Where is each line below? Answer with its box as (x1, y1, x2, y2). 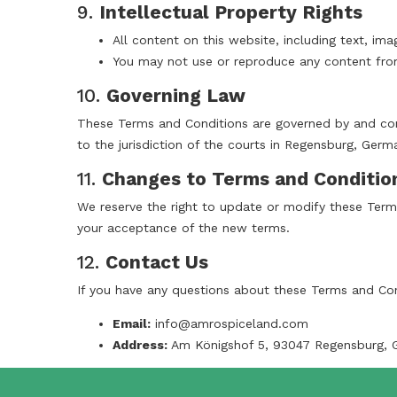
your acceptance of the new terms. (77, 221, 290, 236)
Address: (113, 338, 167, 353)
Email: (113, 316, 151, 331)
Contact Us (105, 251, 208, 274)
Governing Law (106, 84, 245, 107)
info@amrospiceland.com (155, 316, 308, 331)
